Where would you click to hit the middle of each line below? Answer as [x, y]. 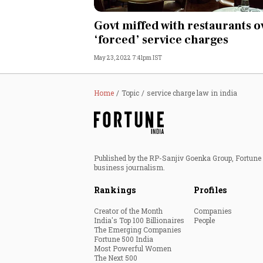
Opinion [149, 48]
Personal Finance [168, 18]
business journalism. [129, 167]
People [204, 220]
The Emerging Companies [138, 230]
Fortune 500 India [124, 239]
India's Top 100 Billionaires [139, 220]
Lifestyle [151, 194]
